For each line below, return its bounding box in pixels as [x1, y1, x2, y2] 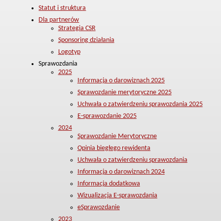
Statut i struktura [38, 4, 86, 12]
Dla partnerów [38, 16, 79, 24]
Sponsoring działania [58, 37, 114, 44]
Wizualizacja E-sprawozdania [77, 192, 157, 199]
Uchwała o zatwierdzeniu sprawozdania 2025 [77, 101, 203, 108]
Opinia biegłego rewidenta [77, 145, 150, 152]
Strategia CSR [58, 25, 96, 32]
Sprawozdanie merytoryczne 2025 [77, 89, 172, 96]
